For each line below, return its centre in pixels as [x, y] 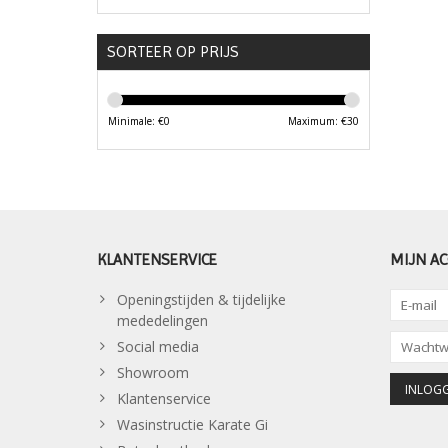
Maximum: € [317, 121]
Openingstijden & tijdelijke [201, 300]
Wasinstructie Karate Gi [192, 425]
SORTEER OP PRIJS [173, 52]
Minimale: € [136, 121]
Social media [158, 347]
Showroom [153, 373]
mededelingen [162, 321]
